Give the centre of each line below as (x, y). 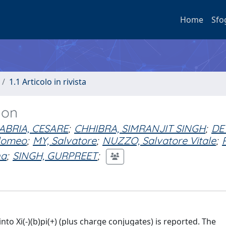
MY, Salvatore (65, 140)
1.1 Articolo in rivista (48, 82)
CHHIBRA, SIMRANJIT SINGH (140, 128)
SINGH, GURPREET (55, 155)
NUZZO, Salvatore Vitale (159, 140)
